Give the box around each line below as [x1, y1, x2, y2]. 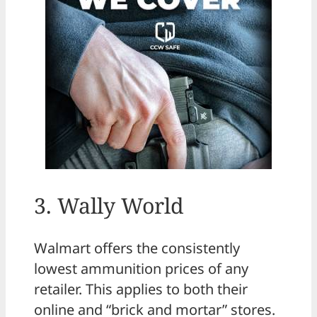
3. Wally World [34, 190, 184, 220]
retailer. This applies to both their [34, 279, 248, 299]
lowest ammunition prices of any [34, 258, 248, 278]
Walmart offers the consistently [34, 238, 240, 258]
